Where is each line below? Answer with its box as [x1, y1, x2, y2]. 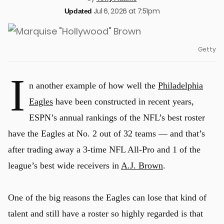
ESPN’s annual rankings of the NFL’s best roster [29, 112, 205, 122]
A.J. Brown [121, 160, 163, 170]
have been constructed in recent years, [53, 96, 194, 106]
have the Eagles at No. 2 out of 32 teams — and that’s [8, 128, 205, 138]
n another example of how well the [29, 80, 158, 90]
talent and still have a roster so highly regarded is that [8, 208, 203, 218]
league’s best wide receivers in [8, 160, 121, 170]
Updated [64, 7, 92, 15]
